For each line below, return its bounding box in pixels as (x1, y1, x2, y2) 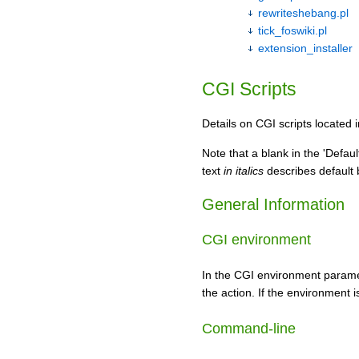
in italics (224, 163, 264, 177)
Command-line (202, 320, 296, 337)
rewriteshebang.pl (258, 6, 349, 19)
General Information (202, 196, 345, 214)
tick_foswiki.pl (258, 24, 327, 37)
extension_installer (258, 42, 353, 54)
